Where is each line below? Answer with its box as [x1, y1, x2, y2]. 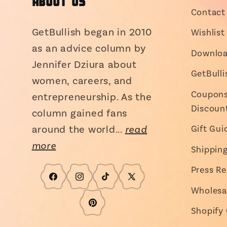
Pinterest [87, 204, 126, 214]
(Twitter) [126, 192, 162, 202]
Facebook [48, 177, 89, 188]
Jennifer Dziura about [31, 58, 137, 70]
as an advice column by [31, 42, 146, 54]
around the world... [31, 123, 125, 135]
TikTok [100, 177, 126, 188]
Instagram [73, 177, 118, 188]
